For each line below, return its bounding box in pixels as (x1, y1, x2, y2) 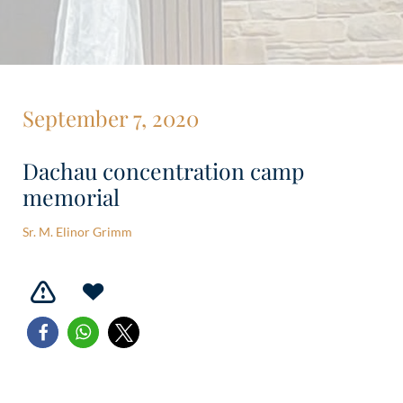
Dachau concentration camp (22, 156, 304, 185)
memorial (22, 182, 120, 211)
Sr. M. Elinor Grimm (22, 224, 132, 239)
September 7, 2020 (22, 103, 199, 132)
